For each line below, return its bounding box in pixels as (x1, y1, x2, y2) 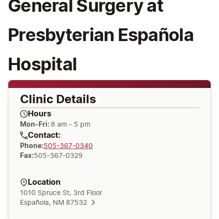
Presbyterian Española (8, 26, 194, 44)
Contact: (28, 131, 61, 139)
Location (28, 178, 61, 186)
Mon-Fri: (20, 121, 51, 128)
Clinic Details (20, 93, 96, 106)
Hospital (8, 56, 77, 74)
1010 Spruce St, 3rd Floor (20, 189, 102, 197)
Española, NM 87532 (20, 199, 87, 206)
